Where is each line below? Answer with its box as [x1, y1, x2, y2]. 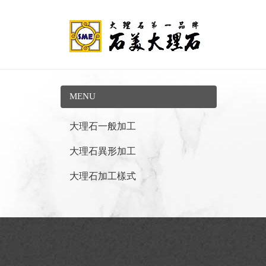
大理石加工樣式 [69, 170, 136, 181]
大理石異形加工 [69, 145, 136, 156]
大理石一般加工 [69, 121, 136, 131]
